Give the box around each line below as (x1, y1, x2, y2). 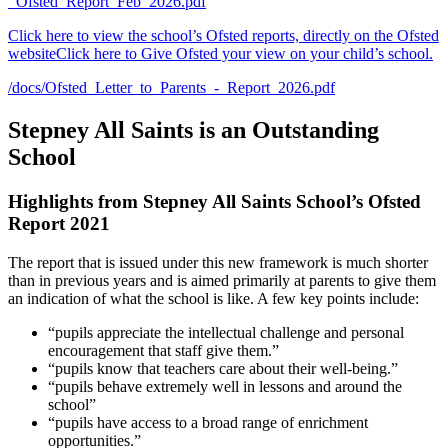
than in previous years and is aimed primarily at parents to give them (8, 271, 436, 289)
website (8, 45, 56, 62)
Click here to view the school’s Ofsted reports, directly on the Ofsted (8, 27, 439, 44)
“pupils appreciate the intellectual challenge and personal (48, 323, 404, 341)
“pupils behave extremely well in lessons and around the (48, 377, 402, 395)
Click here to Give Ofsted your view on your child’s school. (56, 45, 433, 62)
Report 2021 (8, 212, 110, 234)
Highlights (8, 190, 98, 212)
